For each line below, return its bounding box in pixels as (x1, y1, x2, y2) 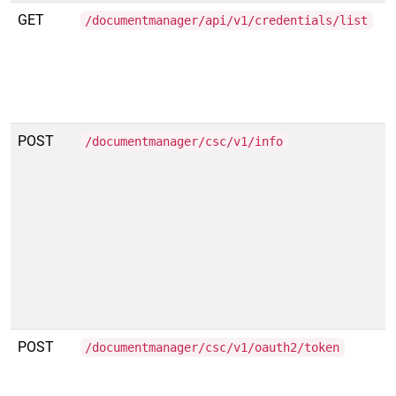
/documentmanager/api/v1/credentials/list (85, 13, 369, 27)
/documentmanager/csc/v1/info (85, 134, 284, 148)
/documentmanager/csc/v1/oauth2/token (85, 340, 340, 354)
